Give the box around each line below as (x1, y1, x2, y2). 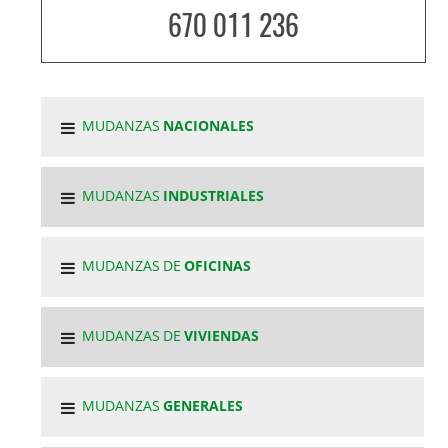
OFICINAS (184, 255, 252, 275)
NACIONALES (163, 115, 255, 135)
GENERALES (163, 395, 244, 415)
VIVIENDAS (184, 325, 260, 345)
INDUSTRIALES (163, 185, 265, 205)
